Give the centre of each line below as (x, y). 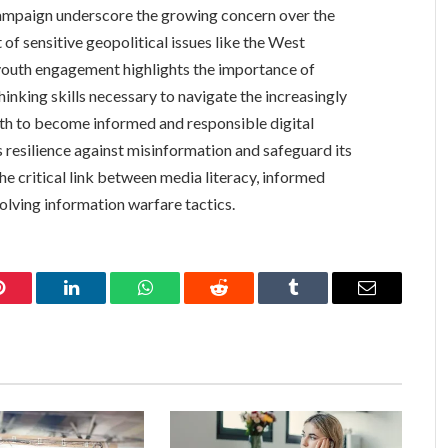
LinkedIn (102, 302)
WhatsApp (182, 302)
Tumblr (318, 302)
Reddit (241, 302)
